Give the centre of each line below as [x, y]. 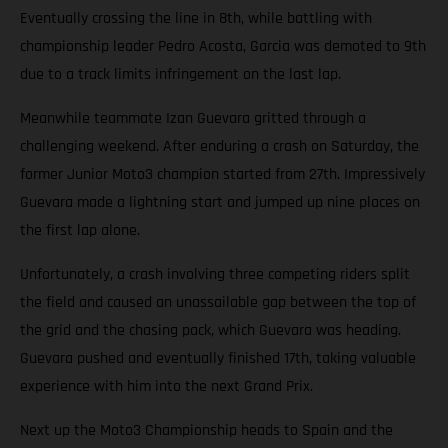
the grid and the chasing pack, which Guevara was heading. [210, 331]
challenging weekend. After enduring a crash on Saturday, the [219, 147]
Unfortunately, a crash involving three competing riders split [215, 275]
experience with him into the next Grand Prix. [166, 387]
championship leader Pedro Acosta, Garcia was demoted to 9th [223, 47]
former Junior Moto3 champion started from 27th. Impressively [222, 175]
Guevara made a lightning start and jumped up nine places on [220, 203]
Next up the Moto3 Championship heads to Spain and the [206, 431]
